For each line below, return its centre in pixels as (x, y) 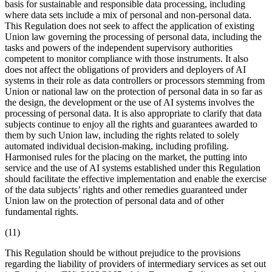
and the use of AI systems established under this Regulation (146, 168)
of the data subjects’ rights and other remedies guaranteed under (126, 189)
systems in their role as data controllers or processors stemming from (135, 80)
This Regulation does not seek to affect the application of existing (130, 25)
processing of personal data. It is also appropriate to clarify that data (133, 113)
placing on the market (143, 157)
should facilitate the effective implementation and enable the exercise (136, 178)
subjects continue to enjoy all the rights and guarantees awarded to (131, 124)
